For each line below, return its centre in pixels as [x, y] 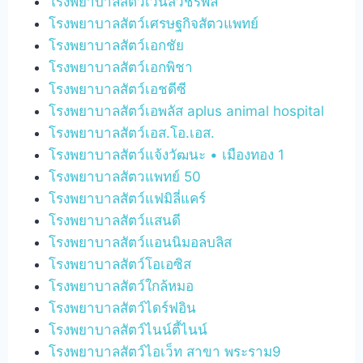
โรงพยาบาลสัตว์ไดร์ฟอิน [123, 307]
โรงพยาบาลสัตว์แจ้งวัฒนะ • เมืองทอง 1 [167, 154]
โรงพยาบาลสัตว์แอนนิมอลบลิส [141, 242]
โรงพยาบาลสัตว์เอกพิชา [121, 67]
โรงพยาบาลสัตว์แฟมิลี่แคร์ [128, 198]
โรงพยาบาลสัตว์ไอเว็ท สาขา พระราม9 [165, 351]
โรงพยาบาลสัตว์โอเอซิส [120, 264]
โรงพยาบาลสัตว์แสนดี [115, 220]
